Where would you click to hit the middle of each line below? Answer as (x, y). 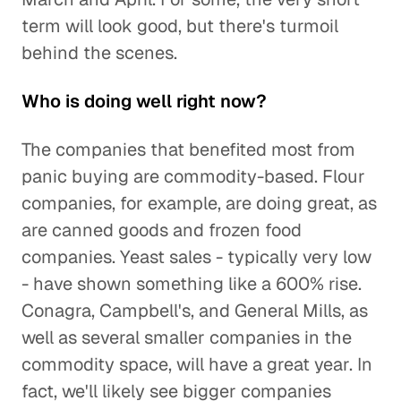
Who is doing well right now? (144, 101)
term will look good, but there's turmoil (180, 26)
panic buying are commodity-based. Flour (193, 176)
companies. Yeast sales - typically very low (196, 257)
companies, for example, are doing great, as (199, 203)
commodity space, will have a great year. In (197, 364)
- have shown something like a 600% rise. (192, 284)
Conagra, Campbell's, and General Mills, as (195, 311)
